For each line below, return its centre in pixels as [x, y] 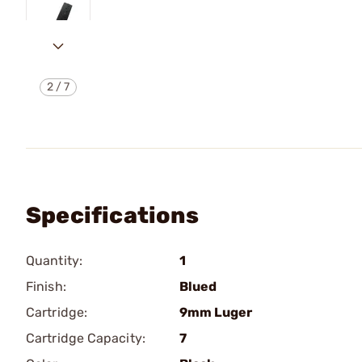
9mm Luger [216, 312]
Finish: [46, 286]
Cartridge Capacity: [86, 338]
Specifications [112, 215]
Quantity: [54, 261]
